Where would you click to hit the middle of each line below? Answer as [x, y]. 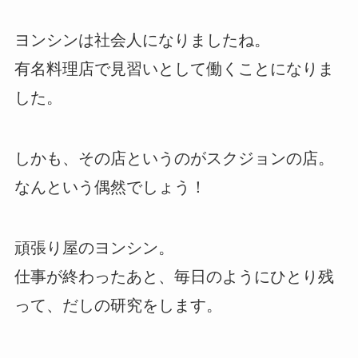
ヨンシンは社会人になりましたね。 [142, 40]
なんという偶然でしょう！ [110, 187]
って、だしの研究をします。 [118, 306]
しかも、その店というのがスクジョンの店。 [174, 159]
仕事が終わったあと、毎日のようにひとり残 [174, 277]
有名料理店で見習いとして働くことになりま [174, 69]
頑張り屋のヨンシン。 [94, 248]
